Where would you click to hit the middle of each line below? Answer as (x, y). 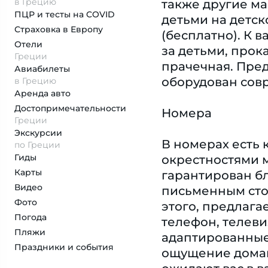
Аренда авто (42, 93)
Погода (31, 217)
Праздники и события (64, 247)
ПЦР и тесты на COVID (65, 14)
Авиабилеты (42, 69)
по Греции (37, 145)
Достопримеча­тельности (70, 108)
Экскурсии (38, 133)
